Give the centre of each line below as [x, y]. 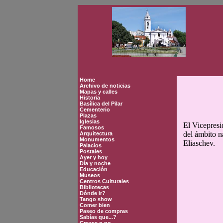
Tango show [96, 199]
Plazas [88, 115]
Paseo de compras [104, 211]
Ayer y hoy [94, 157]
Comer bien [95, 205]
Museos [90, 175]
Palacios [91, 145]
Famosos [92, 127]
